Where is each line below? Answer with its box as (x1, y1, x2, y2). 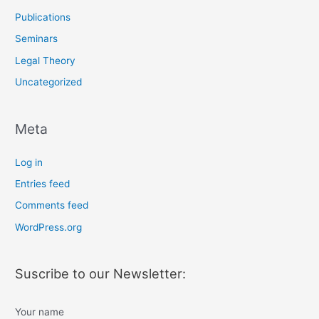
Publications (15, 11, 71, 23)
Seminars (15, 33, 58, 45)
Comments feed (15, 199, 89, 211)
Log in (15, 156, 43, 168)
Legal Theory (15, 54, 76, 66)
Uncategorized (15, 76, 83, 88)
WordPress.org (15, 221, 83, 233)
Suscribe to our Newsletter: (15, 266, 187, 282)
